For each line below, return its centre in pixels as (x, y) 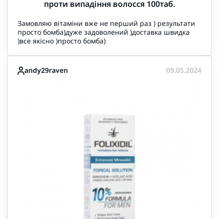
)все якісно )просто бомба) (62, 41)
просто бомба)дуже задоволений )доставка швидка (104, 32)
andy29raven (46, 70)
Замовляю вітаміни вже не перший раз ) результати (106, 23)
